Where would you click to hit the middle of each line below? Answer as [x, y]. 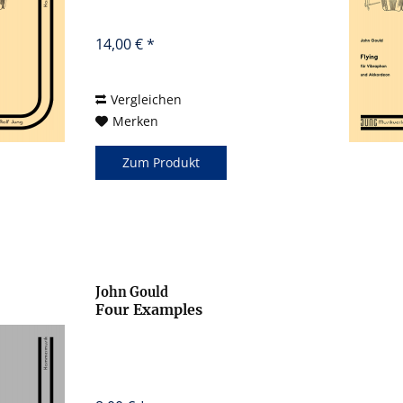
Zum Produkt [161, 162]
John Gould [132, 292]
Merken [136, 121]
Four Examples [149, 309]
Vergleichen [147, 99]
